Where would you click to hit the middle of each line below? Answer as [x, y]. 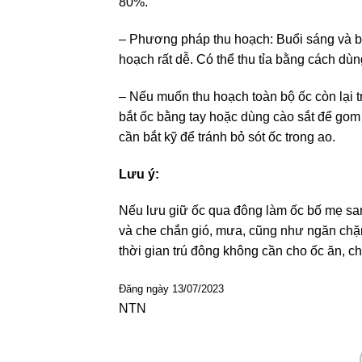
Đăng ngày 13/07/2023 [171, 289]
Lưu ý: [141, 174]
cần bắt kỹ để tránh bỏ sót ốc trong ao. [229, 137]
